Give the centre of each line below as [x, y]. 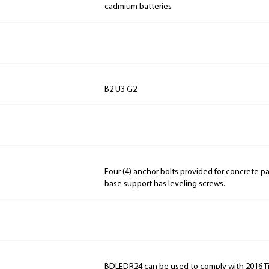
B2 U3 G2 [121, 89]
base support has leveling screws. [165, 184]
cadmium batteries [138, 7]
